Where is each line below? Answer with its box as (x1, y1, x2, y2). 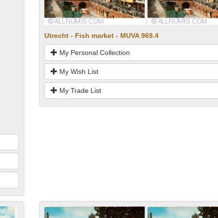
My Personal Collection (57, 48, 130, 56)
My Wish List (57, 67, 98, 75)
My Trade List (57, 86, 101, 94)
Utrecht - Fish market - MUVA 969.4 (44, 31, 159, 39)
